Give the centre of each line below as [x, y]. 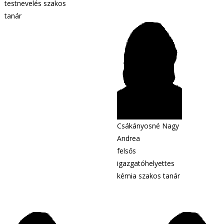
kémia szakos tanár [148, 176]
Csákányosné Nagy [148, 126]
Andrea [128, 138]
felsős [126, 151]
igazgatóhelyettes [146, 163]
